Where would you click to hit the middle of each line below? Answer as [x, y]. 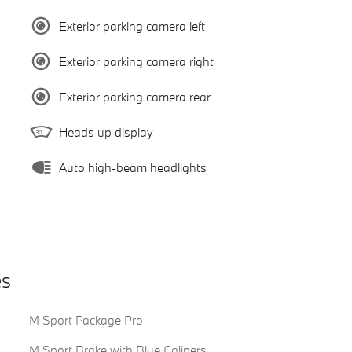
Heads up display [106, 132]
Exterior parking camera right [136, 62]
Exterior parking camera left [132, 26]
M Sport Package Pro [86, 319]
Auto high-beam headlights [132, 168]
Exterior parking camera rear [134, 97]
